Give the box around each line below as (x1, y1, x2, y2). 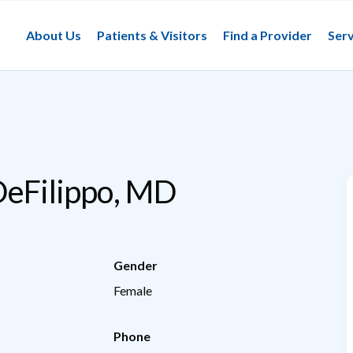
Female (113, 282, 152, 298)
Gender (113, 257, 158, 273)
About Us (26, 27, 81, 43)
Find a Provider (223, 27, 312, 43)
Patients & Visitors (97, 27, 207, 43)
